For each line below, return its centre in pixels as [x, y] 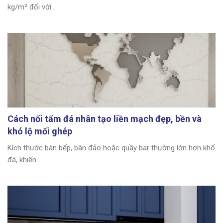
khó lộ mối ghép [40, 131]
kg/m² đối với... [32, 7]
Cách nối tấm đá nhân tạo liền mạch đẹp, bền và [105, 118]
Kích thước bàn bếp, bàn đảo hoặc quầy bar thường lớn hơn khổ [111, 148]
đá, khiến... [24, 160]
